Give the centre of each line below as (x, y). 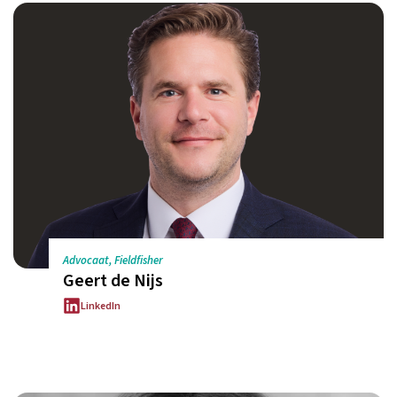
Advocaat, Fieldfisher (113, 261)
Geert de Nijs (113, 281)
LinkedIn (101, 306)
